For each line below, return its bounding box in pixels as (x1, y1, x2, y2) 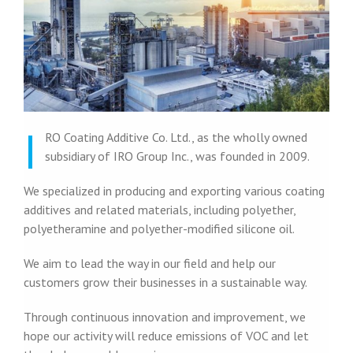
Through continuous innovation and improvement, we (23, 308, 306, 325)
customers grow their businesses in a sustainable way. (23, 273, 307, 290)
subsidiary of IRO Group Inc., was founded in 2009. (44, 147, 310, 164)
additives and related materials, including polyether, (23, 201, 295, 217)
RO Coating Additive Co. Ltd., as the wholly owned (44, 128, 307, 145)
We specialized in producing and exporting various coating (23, 182, 325, 199)
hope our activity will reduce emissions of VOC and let (23, 327, 309, 344)
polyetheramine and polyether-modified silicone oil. (23, 220, 295, 236)
